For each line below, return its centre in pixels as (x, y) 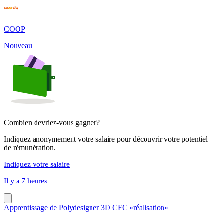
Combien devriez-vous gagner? (52, 122)
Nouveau (18, 45)
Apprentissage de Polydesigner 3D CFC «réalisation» (86, 207)
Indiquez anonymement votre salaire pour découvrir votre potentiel (106, 139)
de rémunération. (30, 147)
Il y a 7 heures (26, 181)
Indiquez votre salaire (37, 164)
